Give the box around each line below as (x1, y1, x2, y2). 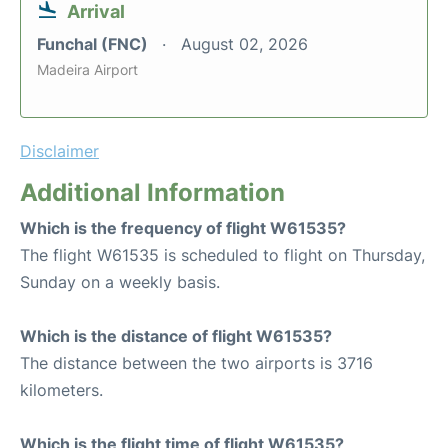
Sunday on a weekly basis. (20, 272, 220, 292)
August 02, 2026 (181, 34, 308, 54)
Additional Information (20, 178, 285, 207)
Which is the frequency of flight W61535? (20, 218, 346, 238)
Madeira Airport (37, 61, 138, 78)
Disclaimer (20, 141, 99, 161)
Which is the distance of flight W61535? (20, 326, 332, 346)
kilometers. (20, 380, 103, 400)
